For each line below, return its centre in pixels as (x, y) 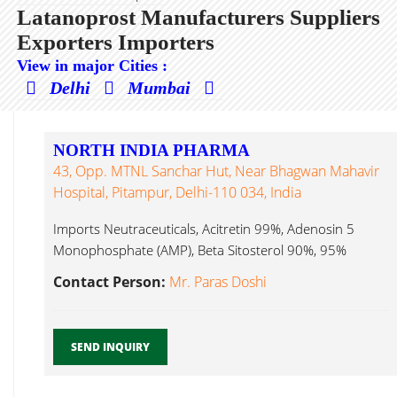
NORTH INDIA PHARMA (152, 150)
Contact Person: (111, 282)
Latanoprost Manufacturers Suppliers (198, 17)
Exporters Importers (116, 42)
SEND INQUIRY (110, 347)
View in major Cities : (92, 66)
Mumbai (161, 88)
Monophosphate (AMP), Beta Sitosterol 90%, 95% (200, 250)
